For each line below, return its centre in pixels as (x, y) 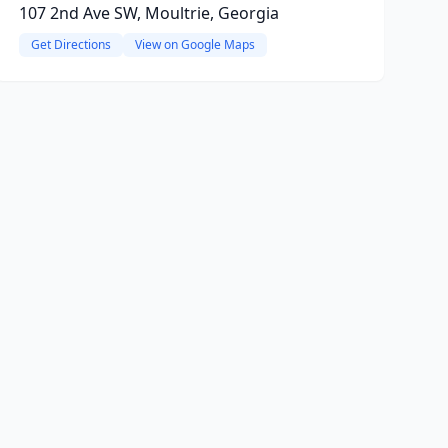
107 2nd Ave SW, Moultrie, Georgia (148, 13)
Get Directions (70, 44)
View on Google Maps (194, 44)
